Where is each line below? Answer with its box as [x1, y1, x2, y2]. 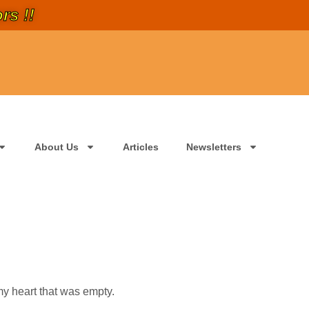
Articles [123, 141, 159, 153]
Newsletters [186, 141, 241, 153]
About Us [34, 141, 79, 153]
